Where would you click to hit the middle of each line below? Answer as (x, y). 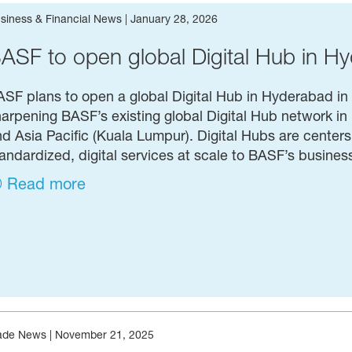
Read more (47, 184)
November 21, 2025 (104, 334)
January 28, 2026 (174, 19)
